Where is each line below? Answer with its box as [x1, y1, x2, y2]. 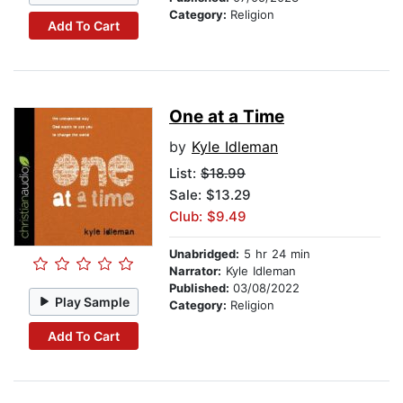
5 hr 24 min [239, 246, 310, 262]
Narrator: [169, 264, 221, 279]
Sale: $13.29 [169, 186, 251, 204]
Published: [169, 281, 233, 296]
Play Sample [55, 293, 130, 309]
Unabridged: [169, 246, 239, 262]
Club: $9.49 [169, 208, 246, 226]
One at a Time [169, 106, 284, 128]
